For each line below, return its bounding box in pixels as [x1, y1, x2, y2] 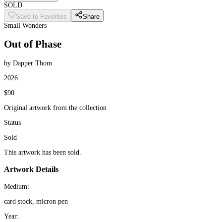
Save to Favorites [16, 13, 67, 20]
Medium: [4, 182, 29, 190]
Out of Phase [4, 38, 61, 51]
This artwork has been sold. [4, 148, 81, 156]
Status [4, 118, 21, 126]
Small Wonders [4, 22, 47, 29]
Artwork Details [4, 165, 58, 174]
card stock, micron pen [4, 197, 68, 205]
